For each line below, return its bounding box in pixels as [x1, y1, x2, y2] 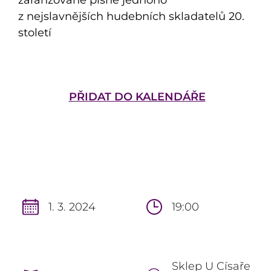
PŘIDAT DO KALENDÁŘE [68, 90, 206, 103]
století [18, 25, 51, 39]
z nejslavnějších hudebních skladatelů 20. [18, 9, 244, 23]
